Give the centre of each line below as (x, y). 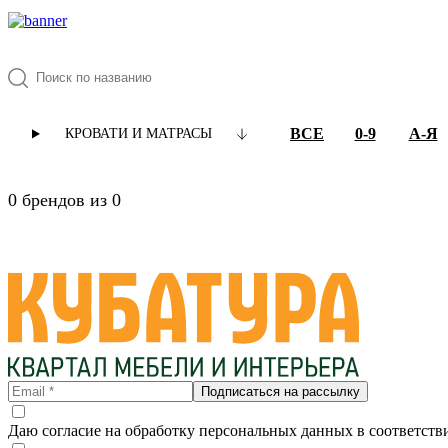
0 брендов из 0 (64, 199)
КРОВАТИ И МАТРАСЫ (138, 133)
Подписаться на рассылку (280, 391)
